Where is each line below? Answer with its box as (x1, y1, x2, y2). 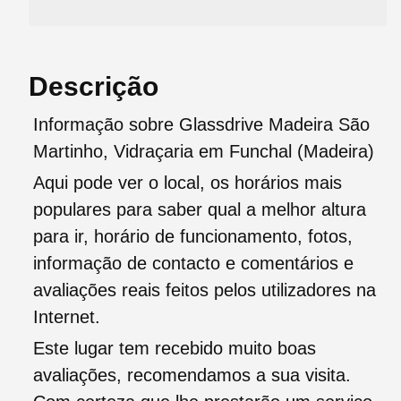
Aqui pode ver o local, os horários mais (33, 173, 342, 193)
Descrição (29, 72, 158, 102)
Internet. (33, 307, 100, 328)
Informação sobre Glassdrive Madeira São (33, 115, 370, 135)
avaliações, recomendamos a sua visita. (33, 365, 351, 386)
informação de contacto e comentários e (33, 253, 354, 274)
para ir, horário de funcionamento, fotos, (33, 226, 353, 247)
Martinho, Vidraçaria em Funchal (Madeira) (33, 141, 374, 162)
